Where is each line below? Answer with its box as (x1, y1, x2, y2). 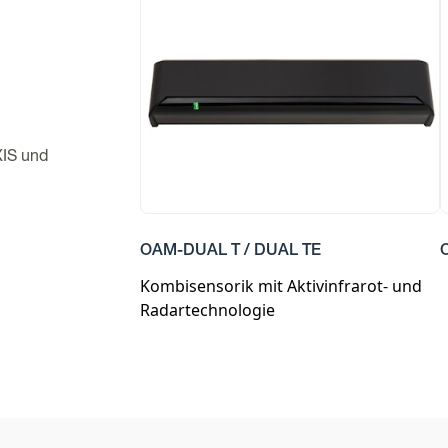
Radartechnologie (140, 299, 275, 321)
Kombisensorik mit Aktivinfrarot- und (140, 275, 422, 297)
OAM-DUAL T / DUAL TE (140, 244, 321, 260)
